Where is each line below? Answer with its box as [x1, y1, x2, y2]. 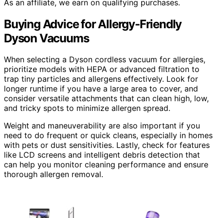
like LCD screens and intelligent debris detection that [4, 150, 200, 160]
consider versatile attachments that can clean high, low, [4, 93, 209, 104]
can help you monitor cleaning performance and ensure [4, 160, 208, 170]
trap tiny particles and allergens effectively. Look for [4, 74, 198, 84]
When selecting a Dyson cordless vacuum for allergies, [4, 54, 205, 65]
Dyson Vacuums [4, 31, 89, 45]
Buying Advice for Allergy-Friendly [4, 17, 182, 31]
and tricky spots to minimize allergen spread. [4, 103, 170, 113]
